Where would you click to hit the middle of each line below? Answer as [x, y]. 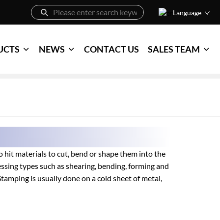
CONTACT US [111, 49]
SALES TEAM [174, 49]
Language [187, 12]
